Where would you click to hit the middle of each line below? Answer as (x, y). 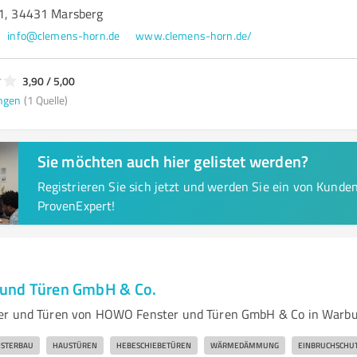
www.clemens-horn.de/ (194, 35)
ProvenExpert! (76, 206)
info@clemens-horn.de (64, 35)
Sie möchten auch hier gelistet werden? (173, 161)
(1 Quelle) (45, 100)
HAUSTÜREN (75, 345)
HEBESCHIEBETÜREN (153, 345)
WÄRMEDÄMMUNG (244, 345)
